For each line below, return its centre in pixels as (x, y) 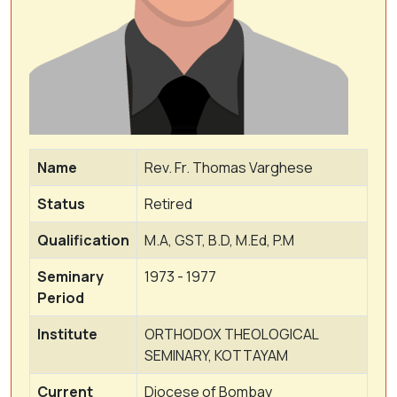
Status (61, 203)
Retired (168, 203)
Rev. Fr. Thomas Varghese (229, 167)
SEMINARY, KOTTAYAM (216, 355)
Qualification (83, 240)
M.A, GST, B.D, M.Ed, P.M (219, 240)
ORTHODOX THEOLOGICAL (232, 334)
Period (61, 297)
